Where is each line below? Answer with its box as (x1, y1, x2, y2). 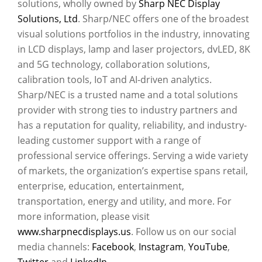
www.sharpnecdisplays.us (18, 225, 131, 238)
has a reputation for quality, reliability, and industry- (18, 119, 247, 132)
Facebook (92, 240, 134, 253)
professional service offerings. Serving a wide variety (18, 149, 248, 162)
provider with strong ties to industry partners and (18, 104, 237, 116)
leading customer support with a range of (18, 134, 201, 147)
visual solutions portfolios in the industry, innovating (18, 27, 250, 40)
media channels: (18, 240, 92, 253)
